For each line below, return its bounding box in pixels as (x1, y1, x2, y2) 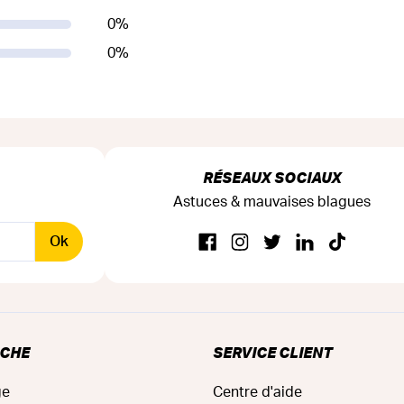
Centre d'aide (213, 384, 302, 399)
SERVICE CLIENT (213, 342, 332, 362)
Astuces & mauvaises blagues (173, 194, 371, 209)
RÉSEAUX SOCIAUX (202, 167, 342, 187)
